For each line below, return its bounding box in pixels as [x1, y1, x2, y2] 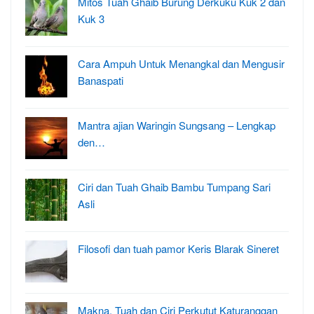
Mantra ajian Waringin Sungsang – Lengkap [78, 117, 275, 132]
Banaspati [78, 72, 123, 88]
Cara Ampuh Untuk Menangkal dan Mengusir [78, 55, 285, 71]
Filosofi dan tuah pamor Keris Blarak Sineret [78, 240, 279, 256]
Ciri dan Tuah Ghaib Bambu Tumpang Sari [78, 179, 271, 194]
